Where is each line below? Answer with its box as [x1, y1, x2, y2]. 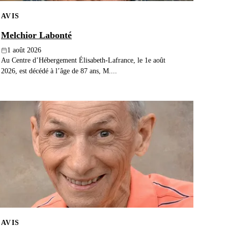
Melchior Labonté [1, 30, 72, 41]
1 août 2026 [7, 46, 41, 54]
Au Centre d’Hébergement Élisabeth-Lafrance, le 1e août [1, 56, 165, 65]
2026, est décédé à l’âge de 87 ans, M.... [1, 67, 117, 75]
